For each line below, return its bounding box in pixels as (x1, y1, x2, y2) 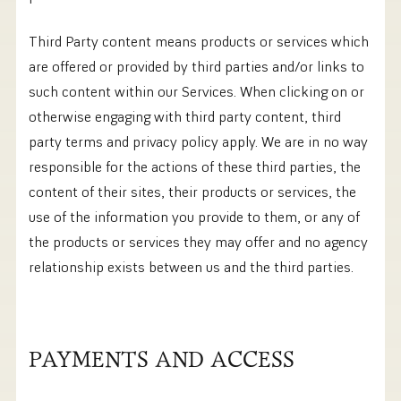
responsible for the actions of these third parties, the (29, 158, 361, 176)
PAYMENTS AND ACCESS (29, 351, 294, 372)
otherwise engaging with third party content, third (29, 107, 341, 126)
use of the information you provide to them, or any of (29, 208, 360, 226)
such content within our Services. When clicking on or (29, 82, 364, 101)
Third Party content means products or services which (29, 32, 369, 51)
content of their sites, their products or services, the (29, 183, 356, 201)
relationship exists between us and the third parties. (29, 258, 354, 277)
